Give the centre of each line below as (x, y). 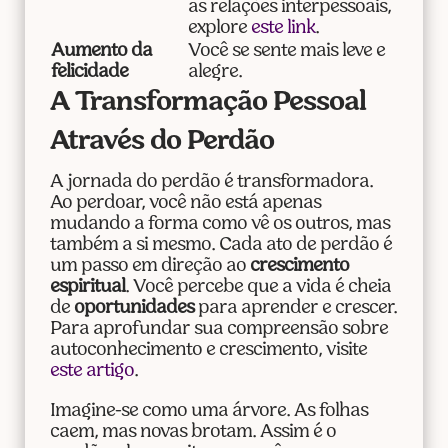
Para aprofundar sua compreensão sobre (218, 330)
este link (282, 29)
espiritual (87, 288)
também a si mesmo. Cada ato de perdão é (220, 246)
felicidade (89, 73)
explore (219, 29)
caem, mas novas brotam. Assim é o (192, 433)
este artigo (91, 372)
